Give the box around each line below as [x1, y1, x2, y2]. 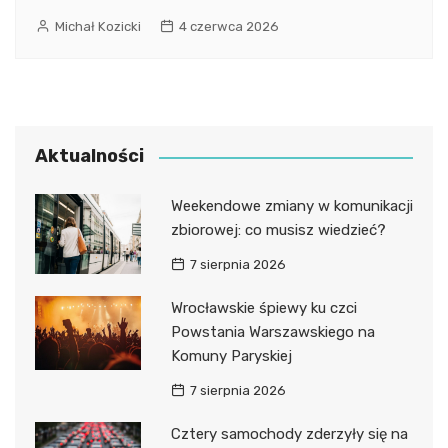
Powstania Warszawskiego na [170, 323, 375, 342]
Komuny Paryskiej [170, 347, 292, 366]
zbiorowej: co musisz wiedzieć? [170, 221, 386, 240]
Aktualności [35, 145, 144, 168]
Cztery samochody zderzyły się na [170, 425, 408, 444]
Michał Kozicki [55, 19, 141, 35]
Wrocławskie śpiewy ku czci [170, 299, 357, 318]
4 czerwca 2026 [179, 19, 279, 35]
